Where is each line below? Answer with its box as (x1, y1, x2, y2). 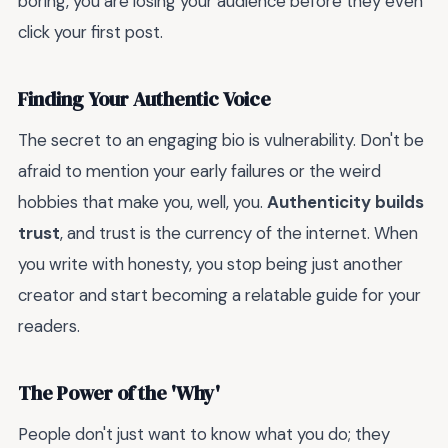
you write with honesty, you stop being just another (18, 253, 403, 276)
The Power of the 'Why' (18, 379, 220, 407)
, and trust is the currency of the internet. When (60, 222, 418, 245)
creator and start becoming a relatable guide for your (18, 284, 421, 307)
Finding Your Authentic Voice (18, 85, 271, 113)
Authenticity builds (267, 191, 424, 214)
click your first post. (18, 21, 163, 44)
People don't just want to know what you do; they (18, 423, 390, 446)
